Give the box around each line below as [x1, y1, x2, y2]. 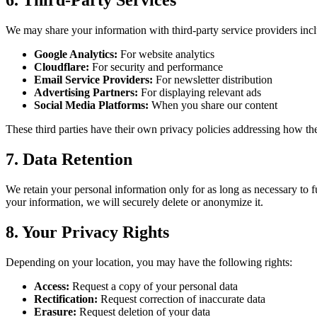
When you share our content [151, 99, 277, 112]
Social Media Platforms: [34, 99, 149, 112]
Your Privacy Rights [22, 223, 169, 242]
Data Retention [23, 150, 132, 169]
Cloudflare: [34, 61, 89, 74]
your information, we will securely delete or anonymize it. [6, 196, 263, 209]
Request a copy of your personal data [69, 279, 238, 292]
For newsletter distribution [156, 74, 272, 86]
